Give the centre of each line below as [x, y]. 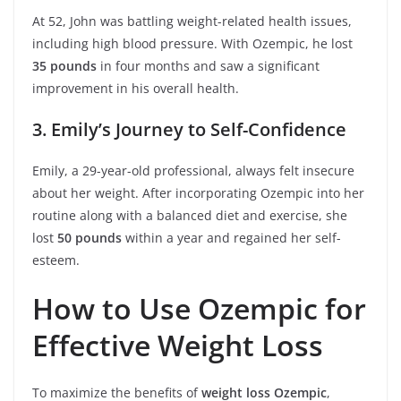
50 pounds [90, 238]
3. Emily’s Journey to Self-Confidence [189, 129]
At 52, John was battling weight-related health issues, [192, 21]
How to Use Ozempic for [199, 308]
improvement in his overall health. [136, 88]
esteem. [56, 260]
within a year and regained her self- [231, 238]
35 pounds [64, 66]
